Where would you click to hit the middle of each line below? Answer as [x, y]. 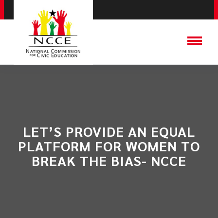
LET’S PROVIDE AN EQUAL [109, 131]
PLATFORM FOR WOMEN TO [109, 145]
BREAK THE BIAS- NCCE [109, 160]
